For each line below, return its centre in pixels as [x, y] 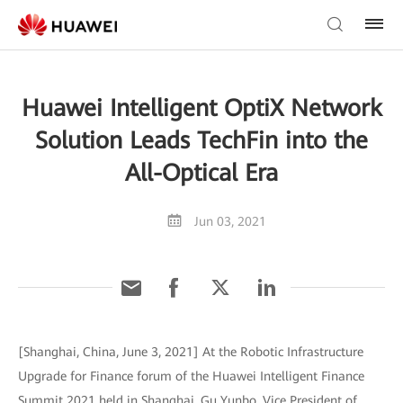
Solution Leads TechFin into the [201, 140]
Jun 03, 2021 [230, 221]
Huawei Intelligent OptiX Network [201, 108]
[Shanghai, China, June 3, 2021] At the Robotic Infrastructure [191, 352]
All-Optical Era [201, 173]
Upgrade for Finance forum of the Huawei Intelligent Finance [191, 376]
